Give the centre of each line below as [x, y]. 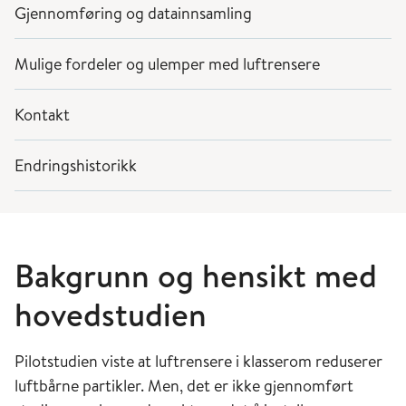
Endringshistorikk [76, 165]
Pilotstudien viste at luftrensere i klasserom [165, 361]
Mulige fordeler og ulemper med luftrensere [169, 64]
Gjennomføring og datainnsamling [135, 13]
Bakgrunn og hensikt [164, 275]
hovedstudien [111, 314]
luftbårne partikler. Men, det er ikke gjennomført [184, 386]
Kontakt [42, 115]
